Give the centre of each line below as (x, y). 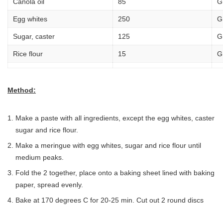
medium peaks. (40, 157)
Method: (22, 90)
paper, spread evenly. (49, 184)
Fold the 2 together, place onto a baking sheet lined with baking (115, 172)
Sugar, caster (34, 36)
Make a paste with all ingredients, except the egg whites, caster (115, 118)
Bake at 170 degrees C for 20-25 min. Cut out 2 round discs (110, 200)
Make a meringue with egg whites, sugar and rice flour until (108, 145)
